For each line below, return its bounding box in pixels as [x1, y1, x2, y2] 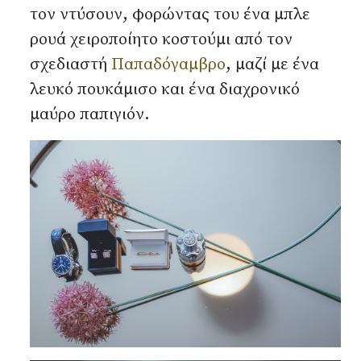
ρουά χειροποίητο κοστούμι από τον [30, 29, 293, 50]
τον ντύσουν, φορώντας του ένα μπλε [30, 4, 310, 25]
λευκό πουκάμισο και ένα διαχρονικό [30, 79, 300, 100]
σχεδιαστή [30, 54, 111, 75]
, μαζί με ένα [226, 54, 319, 75]
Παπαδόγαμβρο [111, 54, 226, 75]
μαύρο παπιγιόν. [30, 104, 162, 125]
